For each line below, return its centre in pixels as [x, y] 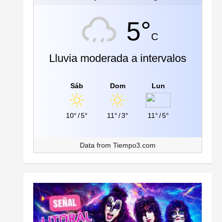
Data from [96, 145]
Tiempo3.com [134, 145]
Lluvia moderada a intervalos [117, 58]
